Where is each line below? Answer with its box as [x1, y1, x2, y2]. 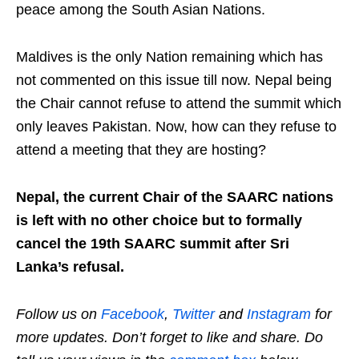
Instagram [247, 306, 311, 323]
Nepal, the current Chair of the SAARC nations [16, 189, 333, 206]
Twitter [172, 306, 215, 323]
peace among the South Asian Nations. [16, 2, 265, 18]
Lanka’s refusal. [16, 259, 124, 276]
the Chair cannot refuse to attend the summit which [16, 95, 341, 112]
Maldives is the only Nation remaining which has [16, 49, 323, 66]
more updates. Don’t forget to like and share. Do [16, 329, 323, 346]
